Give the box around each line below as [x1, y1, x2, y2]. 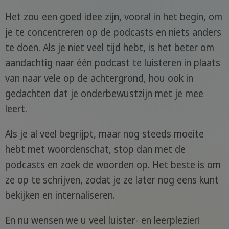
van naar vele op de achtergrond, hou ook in [5, 72, 193, 85]
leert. [5, 102, 27, 116]
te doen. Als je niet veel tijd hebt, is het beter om [5, 41, 214, 55]
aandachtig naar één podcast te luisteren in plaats [5, 56, 220, 70]
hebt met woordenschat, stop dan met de [5, 143, 186, 156]
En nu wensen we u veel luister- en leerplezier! [5, 214, 200, 227]
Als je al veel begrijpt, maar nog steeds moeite [5, 127, 204, 141]
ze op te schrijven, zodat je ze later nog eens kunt [5, 173, 219, 187]
